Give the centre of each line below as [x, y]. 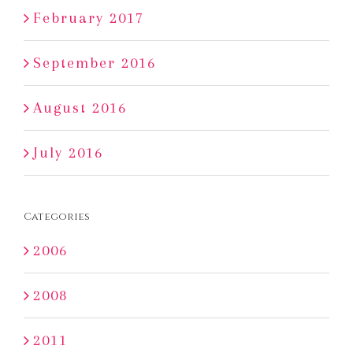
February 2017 [89, 19]
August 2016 [80, 108]
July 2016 [68, 153]
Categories [57, 217]
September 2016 [95, 63]
